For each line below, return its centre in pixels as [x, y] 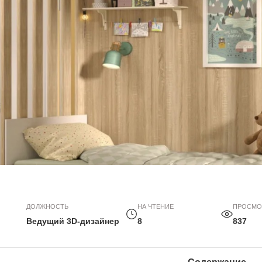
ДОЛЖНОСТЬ [48, 207]
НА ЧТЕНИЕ [156, 207]
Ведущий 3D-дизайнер [73, 221]
